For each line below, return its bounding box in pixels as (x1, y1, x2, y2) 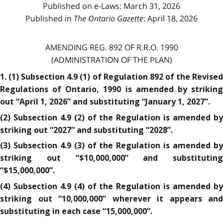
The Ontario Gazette (74, 12, 143, 24)
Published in (25, 12, 74, 24)
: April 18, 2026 (143, 12, 198, 24)
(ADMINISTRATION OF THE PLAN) (51, 54, 172, 65)
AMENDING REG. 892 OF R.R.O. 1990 (45, 41, 178, 53)
